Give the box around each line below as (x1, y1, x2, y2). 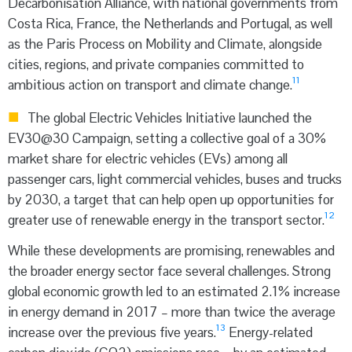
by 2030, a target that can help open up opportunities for (8, 190, 334, 208)
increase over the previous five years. (8, 323, 216, 341)
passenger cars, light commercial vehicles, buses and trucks (8, 170, 342, 188)
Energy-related (225, 323, 313, 341)
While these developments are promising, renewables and (8, 241, 335, 259)
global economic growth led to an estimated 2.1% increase (8, 282, 340, 300)
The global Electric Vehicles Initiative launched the (24, 108, 312, 126)
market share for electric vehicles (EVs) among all (8, 149, 288, 167)
